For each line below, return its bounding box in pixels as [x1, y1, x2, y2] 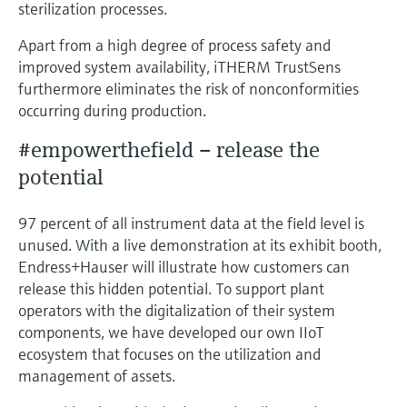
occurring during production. [18, 99, 206, 121]
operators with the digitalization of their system [18, 299, 335, 321]
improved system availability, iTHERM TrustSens [18, 55, 341, 77]
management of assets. [18, 364, 175, 386]
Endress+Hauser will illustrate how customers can [18, 255, 350, 277]
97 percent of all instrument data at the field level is [18, 212, 364, 233]
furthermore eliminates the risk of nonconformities [18, 77, 359, 99]
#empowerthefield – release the [18, 135, 320, 164]
